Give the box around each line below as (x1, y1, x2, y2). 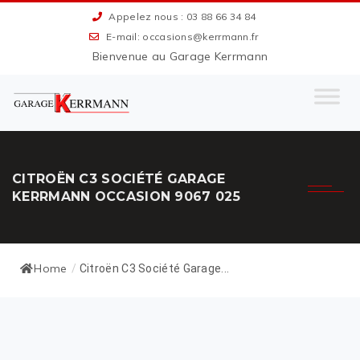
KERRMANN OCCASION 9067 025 (12, 189, 240, 205)
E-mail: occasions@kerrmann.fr (103, 31, 259, 43)
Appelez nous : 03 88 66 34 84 (106, 10, 256, 22)
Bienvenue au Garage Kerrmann (92, 49, 268, 63)
